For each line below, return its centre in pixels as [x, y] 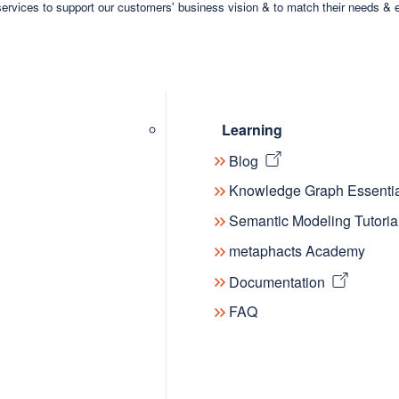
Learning [252, 130]
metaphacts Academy [297, 251]
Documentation [277, 281]
